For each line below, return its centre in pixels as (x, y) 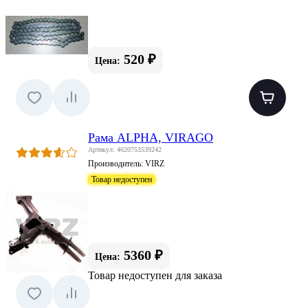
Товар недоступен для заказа (155, 275)
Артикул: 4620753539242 (125, 149)
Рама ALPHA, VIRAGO (151, 137)
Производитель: (117, 163)
